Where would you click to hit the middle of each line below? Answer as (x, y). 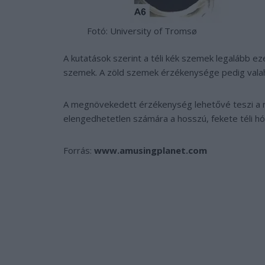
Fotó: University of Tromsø (142, 30)
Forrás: (79, 150)
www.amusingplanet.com (151, 150)
